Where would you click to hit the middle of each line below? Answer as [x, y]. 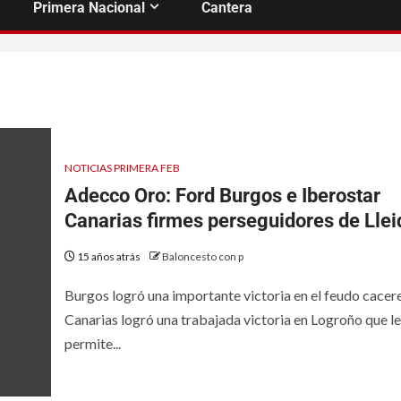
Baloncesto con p [202, 256]
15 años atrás [108, 256]
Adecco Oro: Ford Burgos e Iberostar [222, 195]
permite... [92, 343]
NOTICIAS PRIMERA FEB [122, 167]
